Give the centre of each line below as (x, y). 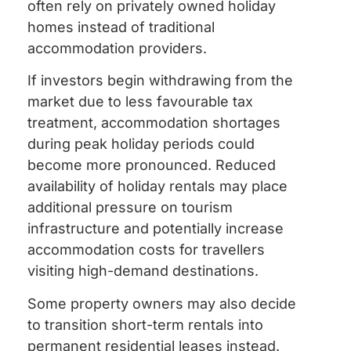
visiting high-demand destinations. (143, 271)
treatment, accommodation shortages (154, 123)
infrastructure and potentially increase (156, 229)
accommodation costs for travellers (146, 250)
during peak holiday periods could (141, 144)
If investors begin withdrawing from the (160, 81)
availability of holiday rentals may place (157, 186)
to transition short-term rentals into (145, 324)
